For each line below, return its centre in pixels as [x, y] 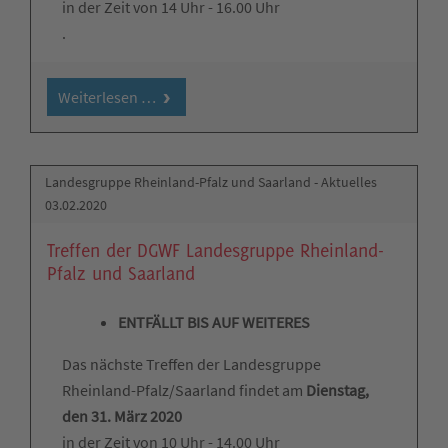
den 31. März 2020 [122, 416]
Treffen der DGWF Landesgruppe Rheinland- [215, 250]
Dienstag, [337, 390]
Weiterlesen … [106, 96]
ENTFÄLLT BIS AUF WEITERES [214, 322]
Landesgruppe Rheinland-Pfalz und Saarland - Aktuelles [211, 182]
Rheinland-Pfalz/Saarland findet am [184, 390]
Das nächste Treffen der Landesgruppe [191, 364]
